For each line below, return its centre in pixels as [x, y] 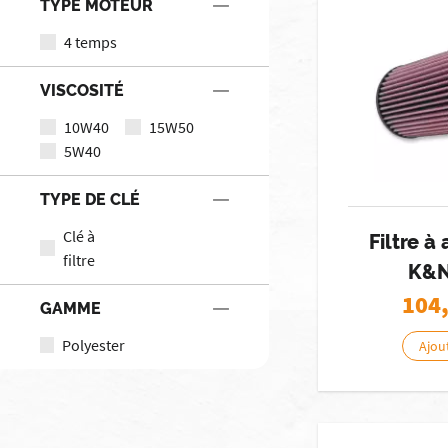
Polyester [93, 344]
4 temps [90, 41]
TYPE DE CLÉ [90, 199]
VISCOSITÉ [82, 90]
